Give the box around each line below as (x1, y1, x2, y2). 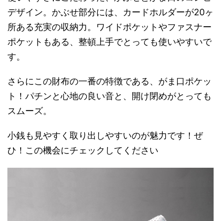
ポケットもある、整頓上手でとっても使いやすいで (7, 36, 212, 47)
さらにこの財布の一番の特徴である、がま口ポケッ (7, 75, 212, 86)
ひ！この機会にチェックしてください (7, 145, 158, 155)
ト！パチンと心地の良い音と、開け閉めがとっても (7, 90, 212, 101)
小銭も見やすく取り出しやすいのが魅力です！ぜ (7, 130, 203, 141)
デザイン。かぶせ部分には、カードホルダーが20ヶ (7, 6, 214, 17)
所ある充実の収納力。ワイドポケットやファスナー (7, 21, 212, 32)
